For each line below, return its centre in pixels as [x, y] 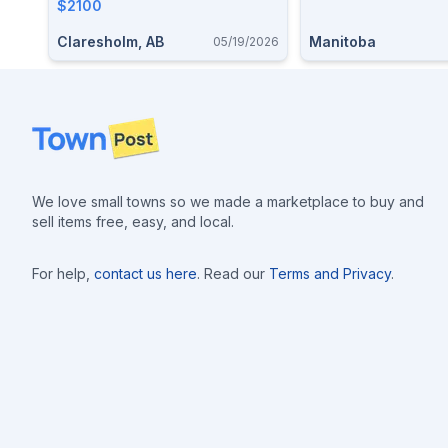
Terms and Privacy [330, 273]
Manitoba [342, 41]
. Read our [231, 273]
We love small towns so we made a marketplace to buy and [228, 201]
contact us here [145, 273]
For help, [61, 273]
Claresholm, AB [110, 41]
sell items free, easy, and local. [133, 221]
